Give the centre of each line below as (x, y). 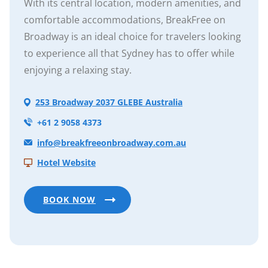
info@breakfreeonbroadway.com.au (112, 142)
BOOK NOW (69, 200)
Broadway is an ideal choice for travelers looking (133, 37)
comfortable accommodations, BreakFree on (125, 20)
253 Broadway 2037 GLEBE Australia (109, 102)
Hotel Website (66, 163)
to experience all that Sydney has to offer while (129, 54)
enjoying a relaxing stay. (78, 70)
